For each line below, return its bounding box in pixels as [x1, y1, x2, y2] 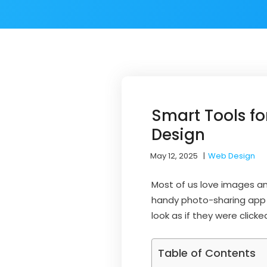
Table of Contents [158, 245, 256, 260]
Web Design [208, 150, 255, 162]
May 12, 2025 [150, 150, 198, 162]
